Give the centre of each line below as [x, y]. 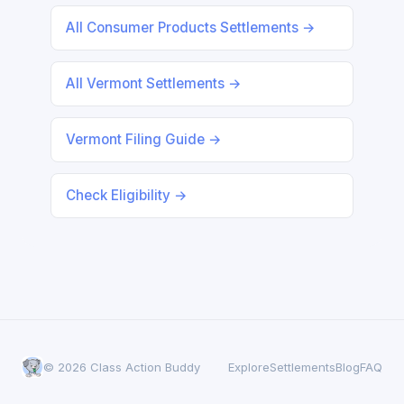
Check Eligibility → [127, 195]
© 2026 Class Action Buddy [122, 367]
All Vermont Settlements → [154, 83]
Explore [249, 367]
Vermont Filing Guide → [144, 139]
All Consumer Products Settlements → [191, 28]
